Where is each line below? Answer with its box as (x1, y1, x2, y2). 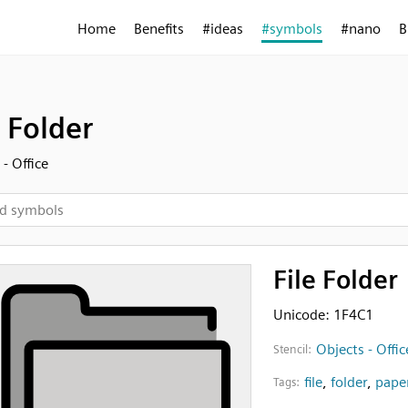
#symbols (261, 20, 322, 37)
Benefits (134, 20, 184, 37)
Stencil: (272, 342, 311, 356)
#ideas (202, 20, 243, 37)
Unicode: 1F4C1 (272, 306, 373, 323)
